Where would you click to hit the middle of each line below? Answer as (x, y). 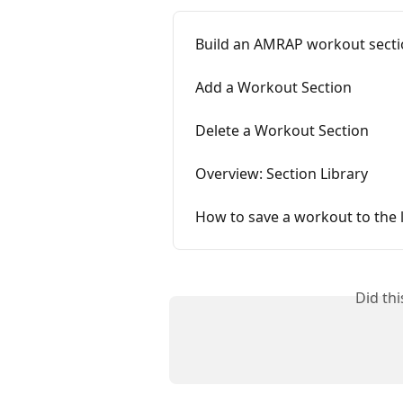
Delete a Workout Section (282, 131)
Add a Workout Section (273, 88)
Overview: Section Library (282, 174)
